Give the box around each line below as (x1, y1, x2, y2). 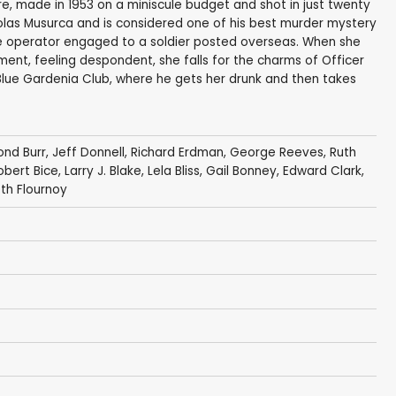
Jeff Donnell (51, 144, 125, 162)
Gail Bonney (205, 163, 277, 180)
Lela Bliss (147, 163, 200, 180)
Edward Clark (282, 163, 362, 180)
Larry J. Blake (64, 163, 141, 180)
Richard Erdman (130, 144, 224, 162)
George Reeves (229, 144, 324, 162)
